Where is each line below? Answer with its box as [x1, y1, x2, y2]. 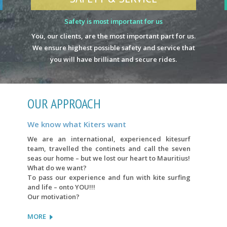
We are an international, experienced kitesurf [27, 134, 191, 144]
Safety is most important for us [64, 17, 163, 26]
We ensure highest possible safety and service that [32, 43, 195, 53]
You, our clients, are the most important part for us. [31, 31, 196, 41]
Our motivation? [27, 192, 80, 202]
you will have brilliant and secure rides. [50, 55, 177, 64]
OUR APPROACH [27, 95, 101, 112]
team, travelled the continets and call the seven [27, 144, 191, 154]
